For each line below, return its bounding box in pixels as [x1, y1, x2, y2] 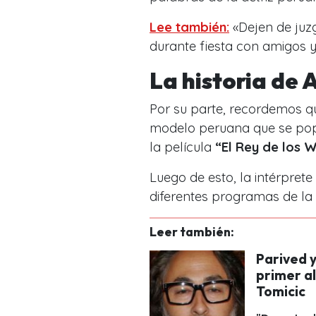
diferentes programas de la [150, 188, 312, 205]
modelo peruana [150, 120, 250, 137]
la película [150, 139, 215, 156]
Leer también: [150, 224, 234, 241]
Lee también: [150, 19, 229, 36]
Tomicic [256, 283, 308, 300]
